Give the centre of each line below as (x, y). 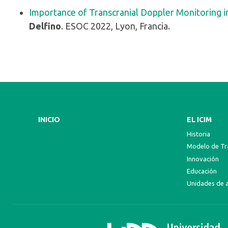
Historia (198, 134)
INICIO (49, 120)
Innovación (203, 159)
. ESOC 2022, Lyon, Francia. (116, 26)
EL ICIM (199, 120)
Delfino (45, 26)
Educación (202, 171)
